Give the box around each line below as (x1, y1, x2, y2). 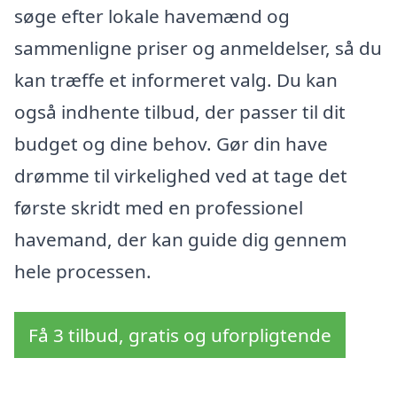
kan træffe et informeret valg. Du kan (14, 66, 338, 92)
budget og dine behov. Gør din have (14, 130, 328, 156)
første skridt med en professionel (14, 194, 303, 220)
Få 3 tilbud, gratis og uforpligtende (28, 322, 331, 347)
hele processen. (14, 258, 152, 284)
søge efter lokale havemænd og (14, 3, 290, 28)
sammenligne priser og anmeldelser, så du (14, 35, 382, 60)
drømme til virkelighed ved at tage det (14, 162, 347, 188)
